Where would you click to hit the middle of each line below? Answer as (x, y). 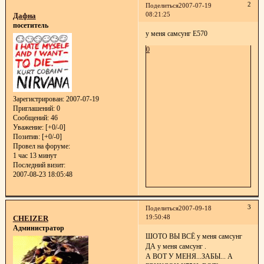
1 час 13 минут (34, 155)
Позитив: (26, 136)
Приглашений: (34, 108)
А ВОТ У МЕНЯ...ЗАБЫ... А (189, 256)
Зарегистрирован (37, 99)
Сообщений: (31, 118)
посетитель (30, 26)
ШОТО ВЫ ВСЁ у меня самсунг (194, 236)
